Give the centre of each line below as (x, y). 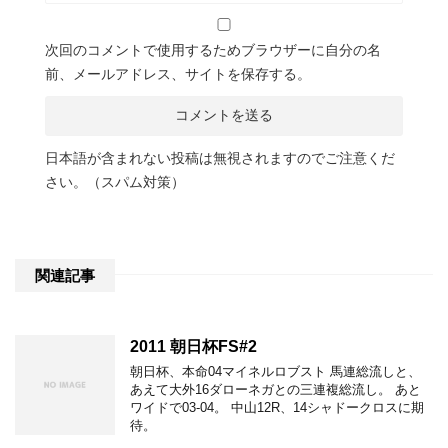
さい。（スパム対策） (115, 181)
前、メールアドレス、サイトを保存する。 (178, 73)
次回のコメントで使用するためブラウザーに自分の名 (213, 49)
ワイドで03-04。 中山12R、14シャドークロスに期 (277, 407)
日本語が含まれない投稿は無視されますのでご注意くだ (220, 157)
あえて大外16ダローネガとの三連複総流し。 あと (275, 389)
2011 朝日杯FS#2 (193, 346)
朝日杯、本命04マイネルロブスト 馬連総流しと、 (275, 371)
